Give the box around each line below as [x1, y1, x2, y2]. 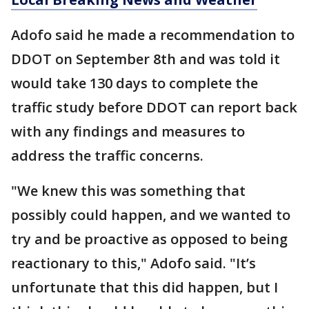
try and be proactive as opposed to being [11, 230, 288, 248]
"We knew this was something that [11, 181, 246, 200]
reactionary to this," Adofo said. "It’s [11, 254, 256, 272]
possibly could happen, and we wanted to [11, 206, 290, 224]
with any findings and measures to [11, 122, 245, 141]
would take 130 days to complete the [11, 74, 258, 92]
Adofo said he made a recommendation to [11, 26, 295, 44]
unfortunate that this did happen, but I [11, 278, 278, 297]
